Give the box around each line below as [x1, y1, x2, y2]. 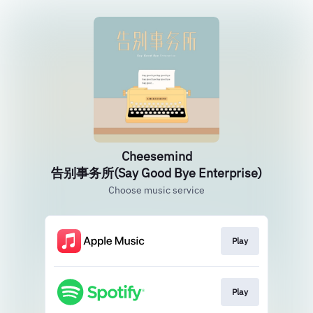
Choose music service [108, 184, 205, 196]
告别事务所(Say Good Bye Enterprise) [51, 165, 262, 181]
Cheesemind [121, 148, 192, 164]
